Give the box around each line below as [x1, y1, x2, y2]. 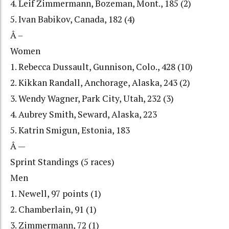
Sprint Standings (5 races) [10, 156, 114, 168]
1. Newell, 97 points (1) [10, 188, 101, 200]
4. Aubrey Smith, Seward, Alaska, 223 [10, 108, 157, 121]
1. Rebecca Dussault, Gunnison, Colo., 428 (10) [10, 61, 193, 73]
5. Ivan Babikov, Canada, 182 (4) [10, 13, 135, 26]
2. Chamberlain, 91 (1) [10, 203, 97, 216]
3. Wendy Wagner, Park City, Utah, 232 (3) [10, 93, 174, 105]
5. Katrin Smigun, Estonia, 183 [10, 124, 130, 136]
